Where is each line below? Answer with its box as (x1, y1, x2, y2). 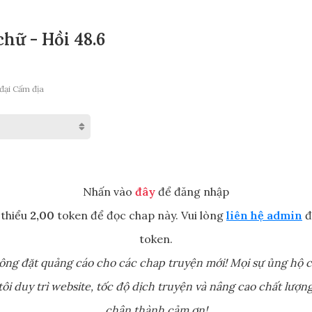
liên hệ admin (226, 208, 302, 223)
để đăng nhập (155, 185, 229, 199)
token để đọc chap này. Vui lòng (54, 208, 226, 223)
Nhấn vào (83, 185, 135, 199)
